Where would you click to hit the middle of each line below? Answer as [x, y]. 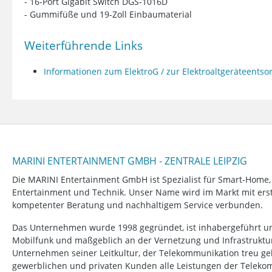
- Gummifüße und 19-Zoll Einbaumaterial [108, 14]
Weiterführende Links [83, 45]
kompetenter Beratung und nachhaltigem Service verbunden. [138, 205]
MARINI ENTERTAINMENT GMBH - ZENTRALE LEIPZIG [130, 161]
